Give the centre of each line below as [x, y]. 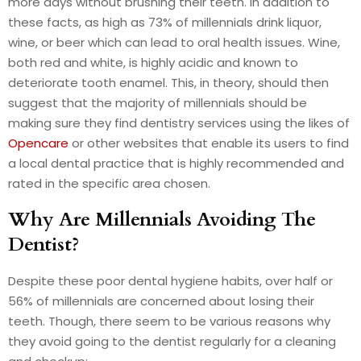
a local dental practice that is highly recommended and [176, 163]
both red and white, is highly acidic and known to [153, 62]
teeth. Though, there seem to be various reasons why [169, 321]
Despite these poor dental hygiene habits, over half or [170, 280]
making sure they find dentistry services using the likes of [179, 122]
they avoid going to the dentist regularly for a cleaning [172, 341]
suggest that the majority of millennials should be [158, 102]
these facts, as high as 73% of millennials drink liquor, [165, 22]
